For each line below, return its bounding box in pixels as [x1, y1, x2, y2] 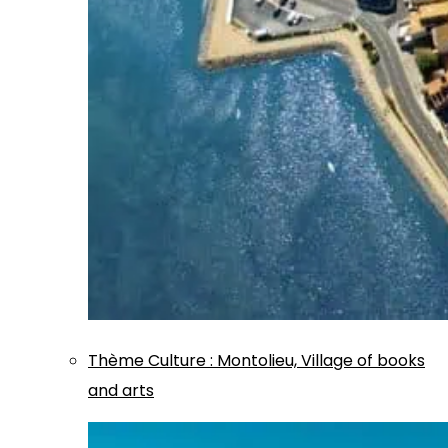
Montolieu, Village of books [217, 348, 425, 372]
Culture [148, 348, 206, 372]
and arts [88, 378, 154, 402]
